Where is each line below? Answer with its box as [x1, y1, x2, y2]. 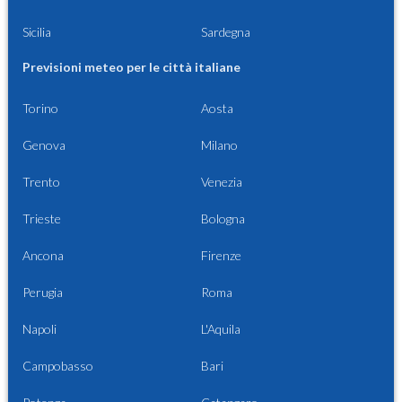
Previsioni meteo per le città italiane [22, 59, 240, 75]
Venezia [201, 174, 242, 190]
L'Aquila [201, 321, 240, 337]
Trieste [22, 211, 61, 227]
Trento [22, 174, 60, 190]
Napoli [22, 321, 57, 337]
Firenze [201, 248, 241, 264]
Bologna [201, 211, 245, 227]
